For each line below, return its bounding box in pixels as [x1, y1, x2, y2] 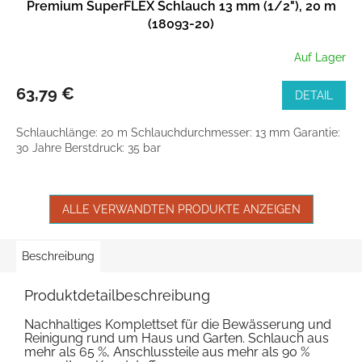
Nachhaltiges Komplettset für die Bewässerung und [24, 317, 331, 333]
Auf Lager [294, 50, 346, 64]
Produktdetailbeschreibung [24, 287, 210, 305]
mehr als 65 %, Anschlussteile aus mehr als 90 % [24, 344, 309, 360]
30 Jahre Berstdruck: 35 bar [16, 141, 161, 155]
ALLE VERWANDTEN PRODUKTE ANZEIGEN [61, 203, 301, 217]
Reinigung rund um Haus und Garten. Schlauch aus [24, 330, 329, 347]
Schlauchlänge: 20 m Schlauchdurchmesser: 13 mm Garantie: [16, 126, 340, 140]
